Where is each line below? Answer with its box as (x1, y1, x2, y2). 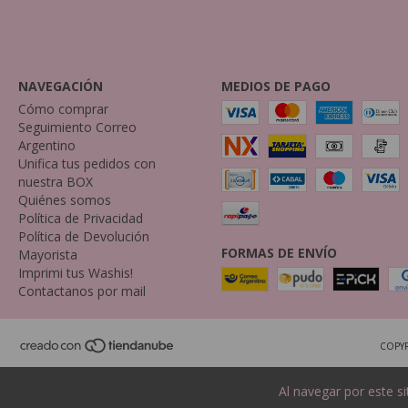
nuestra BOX (18, 173, 93, 190)
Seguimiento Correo (18, 118, 137, 136)
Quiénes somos (18, 191, 111, 209)
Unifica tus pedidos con (18, 155, 156, 172)
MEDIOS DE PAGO (220, 77, 331, 95)
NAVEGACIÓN (18, 77, 103, 95)
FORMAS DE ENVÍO (220, 244, 337, 261)
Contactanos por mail (18, 282, 146, 300)
